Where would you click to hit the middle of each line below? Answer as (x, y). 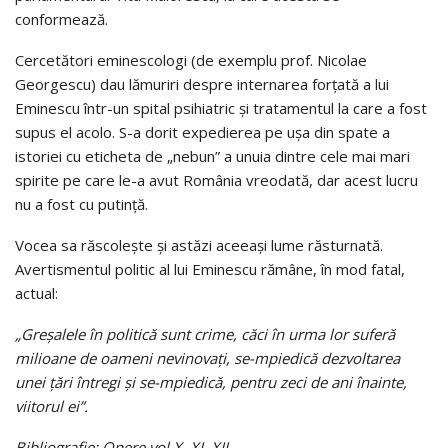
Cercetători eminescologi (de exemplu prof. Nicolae (191, 59)
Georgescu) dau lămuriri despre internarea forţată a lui (202, 83)
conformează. (61, 18)
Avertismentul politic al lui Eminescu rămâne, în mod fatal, (210, 268)
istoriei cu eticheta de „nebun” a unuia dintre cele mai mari (212, 155)
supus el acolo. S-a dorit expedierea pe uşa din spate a (202, 131)
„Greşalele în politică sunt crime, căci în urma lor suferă (205, 333)
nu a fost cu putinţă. (81, 203)
